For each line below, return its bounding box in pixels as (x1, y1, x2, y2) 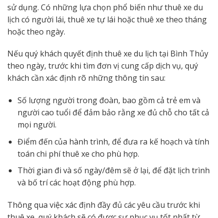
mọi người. (17, 119, 56, 130)
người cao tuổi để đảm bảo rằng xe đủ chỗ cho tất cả (17, 107, 209, 118)
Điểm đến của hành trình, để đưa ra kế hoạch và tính (17, 136, 209, 147)
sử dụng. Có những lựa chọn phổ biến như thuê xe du (7, 1, 203, 13)
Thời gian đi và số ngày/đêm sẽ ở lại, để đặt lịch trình (17, 165, 210, 176)
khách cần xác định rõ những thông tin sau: (7, 73, 165, 84)
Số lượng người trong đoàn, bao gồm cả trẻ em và (17, 95, 200, 106)
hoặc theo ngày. (7, 26, 65, 37)
